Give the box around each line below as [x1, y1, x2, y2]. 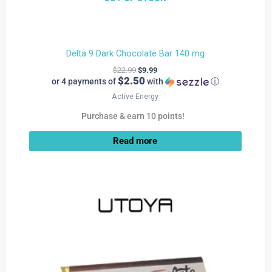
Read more [113, 135, 158, 147]
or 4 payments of [51, 76, 118, 87]
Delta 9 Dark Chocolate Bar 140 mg [66, 47, 205, 59]
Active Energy [112, 91, 159, 101]
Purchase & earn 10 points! [81, 110, 185, 121]
